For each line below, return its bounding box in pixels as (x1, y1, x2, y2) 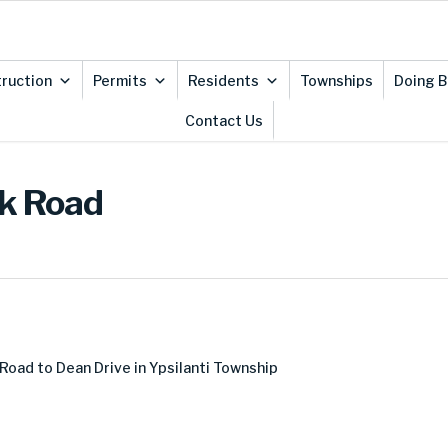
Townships (299, 72, 373, 89)
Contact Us (184, 112, 263, 129)
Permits (92, 72, 147, 89)
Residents (187, 72, 259, 89)
